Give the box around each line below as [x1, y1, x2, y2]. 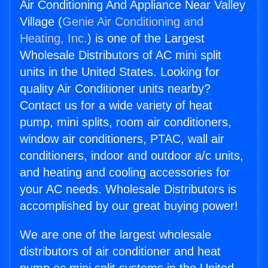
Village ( [20, 15, 62, 29]
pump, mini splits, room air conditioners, [20, 115, 232, 129]
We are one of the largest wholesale [20, 228, 211, 242]
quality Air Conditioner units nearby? [20, 82, 211, 96]
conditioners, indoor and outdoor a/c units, [20, 149, 243, 163]
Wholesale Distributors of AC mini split [20, 48, 221, 62]
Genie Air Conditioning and [62, 15, 203, 29]
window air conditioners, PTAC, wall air [20, 132, 224, 146]
